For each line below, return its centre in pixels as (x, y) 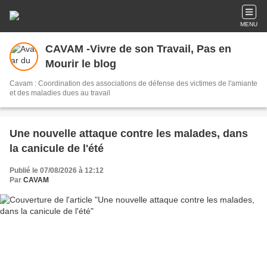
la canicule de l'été (57, 148)
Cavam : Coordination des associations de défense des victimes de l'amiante (133, 83)
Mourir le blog (81, 64)
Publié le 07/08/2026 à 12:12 (57, 170)
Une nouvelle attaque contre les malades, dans (129, 133)
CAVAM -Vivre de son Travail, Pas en (138, 49)
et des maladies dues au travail (60, 93)
